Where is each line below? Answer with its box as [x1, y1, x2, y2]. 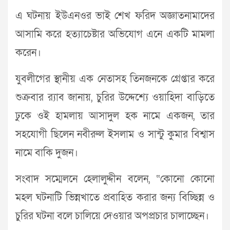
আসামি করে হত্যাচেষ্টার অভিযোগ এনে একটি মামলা [15, 28, 215, 42]
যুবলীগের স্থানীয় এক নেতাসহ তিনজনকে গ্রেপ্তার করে [15, 72, 215, 86]
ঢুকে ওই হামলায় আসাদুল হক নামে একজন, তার [15, 109, 215, 123]
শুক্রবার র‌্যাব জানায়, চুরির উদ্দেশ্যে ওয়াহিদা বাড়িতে [15, 91, 215, 105]
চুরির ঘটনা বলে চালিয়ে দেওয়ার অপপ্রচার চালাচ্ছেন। [15, 209, 209, 223]
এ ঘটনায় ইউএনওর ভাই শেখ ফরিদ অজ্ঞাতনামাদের [15, 9, 215, 23]
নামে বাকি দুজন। [15, 146, 78, 160]
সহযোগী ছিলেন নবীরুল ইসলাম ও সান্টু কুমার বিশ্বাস [15, 128, 215, 142]
